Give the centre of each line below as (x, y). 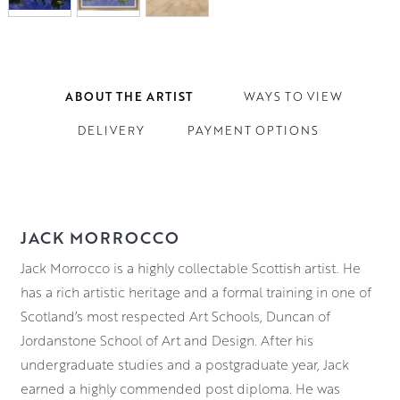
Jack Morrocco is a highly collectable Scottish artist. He (190, 267)
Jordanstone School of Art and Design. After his (167, 340)
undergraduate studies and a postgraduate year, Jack (184, 364)
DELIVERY (111, 131)
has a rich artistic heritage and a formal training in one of (196, 292)
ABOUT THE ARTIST (129, 97)
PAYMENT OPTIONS (253, 131)
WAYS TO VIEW (293, 97)
